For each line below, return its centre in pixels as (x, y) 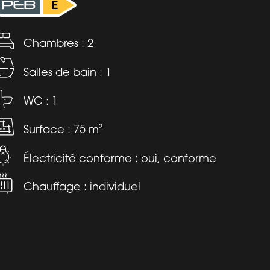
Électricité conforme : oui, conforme (120, 158)
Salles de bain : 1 (67, 71)
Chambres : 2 (58, 43)
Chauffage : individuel (82, 187)
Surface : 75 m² (63, 129)
